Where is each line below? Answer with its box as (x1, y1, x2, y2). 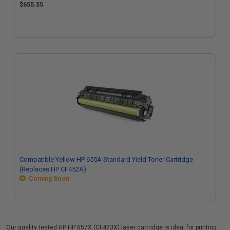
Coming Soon (26, 175, 69, 182)
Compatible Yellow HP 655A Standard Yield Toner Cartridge (20, 156, 193, 163)
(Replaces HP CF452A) (20, 165, 86, 173)
